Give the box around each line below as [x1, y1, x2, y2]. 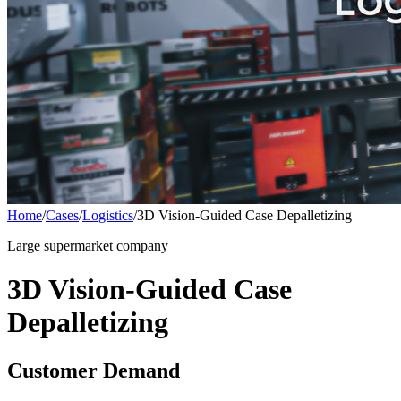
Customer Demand [7, 358, 180, 382]
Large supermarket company [7, 237, 168, 253]
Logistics [82, 207, 133, 223]
